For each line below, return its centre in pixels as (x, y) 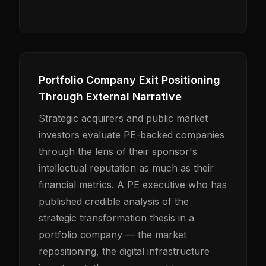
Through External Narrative (110, 96)
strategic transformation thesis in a (116, 218)
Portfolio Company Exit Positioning (129, 80)
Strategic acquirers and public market (123, 118)
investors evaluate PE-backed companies (132, 135)
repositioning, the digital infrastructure (124, 251)
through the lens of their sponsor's (118, 151)
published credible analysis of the (114, 201)
